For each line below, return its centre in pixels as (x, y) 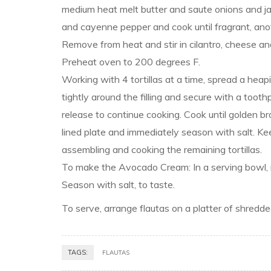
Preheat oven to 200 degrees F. (131, 61)
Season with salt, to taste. (118, 184)
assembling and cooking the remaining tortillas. (162, 149)
